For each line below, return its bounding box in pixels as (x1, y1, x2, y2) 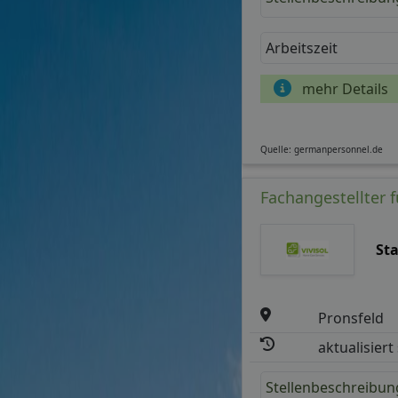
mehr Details (301, 79, 388, 99)
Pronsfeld (318, 308, 385, 329)
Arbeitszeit (265, 38, 338, 59)
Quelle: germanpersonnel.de (259, 143, 383, 156)
